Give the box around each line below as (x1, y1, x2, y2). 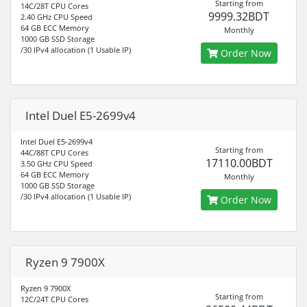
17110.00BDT (205, 156, 273, 171)
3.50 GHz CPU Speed (21, 158, 93, 169)
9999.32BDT (208, 9, 270, 24)
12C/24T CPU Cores (21, 294, 88, 304)
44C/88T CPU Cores (21, 147, 88, 158)
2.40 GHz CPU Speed (21, 12, 93, 22)
